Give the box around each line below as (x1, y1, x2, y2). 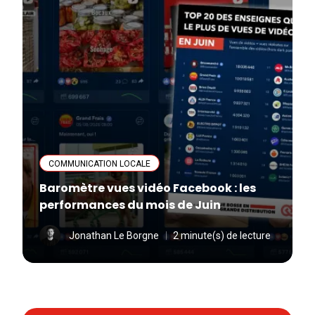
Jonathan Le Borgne (69, 229, 159, 241)
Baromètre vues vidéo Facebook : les (39, 179, 256, 196)
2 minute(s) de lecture (173, 229, 271, 241)
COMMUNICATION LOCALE (49, 158, 150, 169)
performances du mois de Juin (39, 196, 221, 213)
